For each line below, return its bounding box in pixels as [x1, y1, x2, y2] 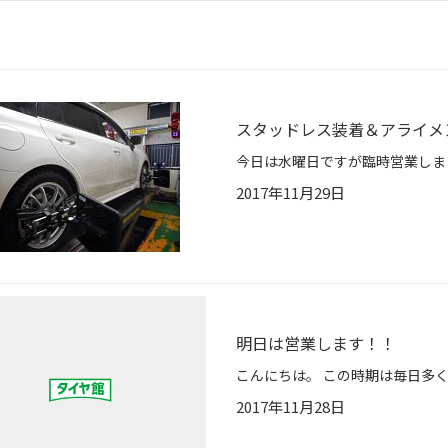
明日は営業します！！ [236, 331, 396, 356]
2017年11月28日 [236, 396, 345, 418]
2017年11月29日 [236, 182, 345, 204]
